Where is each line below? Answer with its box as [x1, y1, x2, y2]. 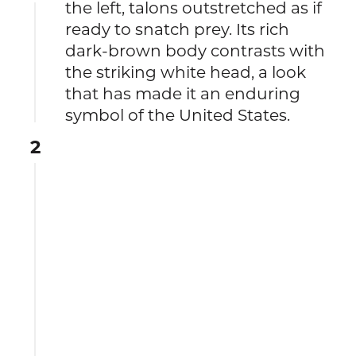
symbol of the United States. [65, 104, 291, 125]
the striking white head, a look [65, 61, 307, 82]
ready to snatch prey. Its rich [65, 18, 290, 39]
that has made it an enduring [65, 83, 301, 103]
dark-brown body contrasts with [65, 40, 326, 60]
